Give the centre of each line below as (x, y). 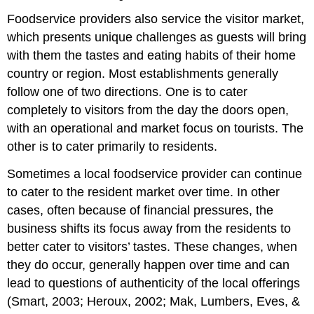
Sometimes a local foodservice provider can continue (155, 174)
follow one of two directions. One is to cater (128, 92)
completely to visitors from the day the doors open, (148, 110)
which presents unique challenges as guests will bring (157, 37)
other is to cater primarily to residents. (112, 147)
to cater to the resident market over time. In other (144, 192)
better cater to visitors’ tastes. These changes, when (152, 247)
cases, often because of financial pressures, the (141, 211)
